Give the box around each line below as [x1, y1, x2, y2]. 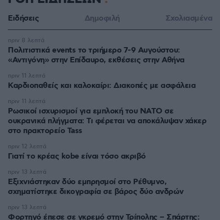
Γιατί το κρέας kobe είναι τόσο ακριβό [8, 151, 146, 162]
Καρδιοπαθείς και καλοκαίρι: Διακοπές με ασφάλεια [8, 81, 195, 91]
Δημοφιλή [84, 13, 120, 24]
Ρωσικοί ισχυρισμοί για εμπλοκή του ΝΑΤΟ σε [8, 106, 173, 116]
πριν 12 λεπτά [8, 143, 47, 150]
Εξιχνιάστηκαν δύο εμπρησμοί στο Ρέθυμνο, [8, 177, 166, 187]
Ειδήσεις [8, 13, 39, 24]
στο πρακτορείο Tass [8, 126, 82, 136]
